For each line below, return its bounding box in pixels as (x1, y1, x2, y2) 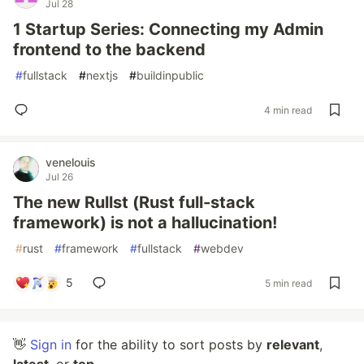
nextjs (86, 68, 118, 82)
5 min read (265, 276, 312, 289)
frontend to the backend (13, 40, 206, 59)
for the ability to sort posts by (71, 336, 266, 353)
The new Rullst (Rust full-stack (13, 193, 255, 212)
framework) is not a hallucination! (13, 213, 277, 232)
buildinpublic (136, 68, 204, 82)
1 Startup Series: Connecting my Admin (13, 19, 323, 39)
